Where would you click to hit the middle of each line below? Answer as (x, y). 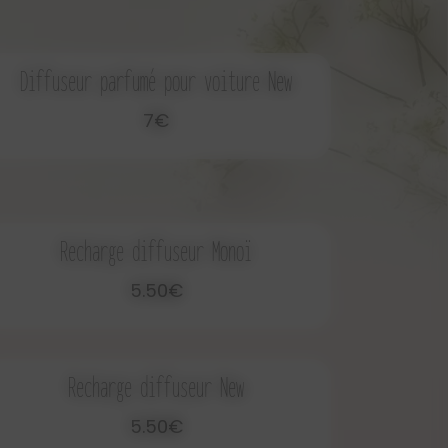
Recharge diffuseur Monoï (156, 250)
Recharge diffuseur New (156, 386)
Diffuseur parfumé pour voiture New (156, 80)
